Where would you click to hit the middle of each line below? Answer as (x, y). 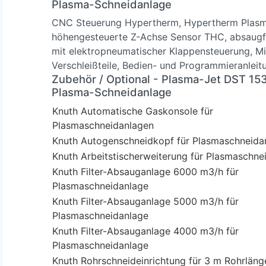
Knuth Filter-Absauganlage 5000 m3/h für (145, 201)
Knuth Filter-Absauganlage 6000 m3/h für (145, 171)
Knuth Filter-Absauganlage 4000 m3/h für (145, 231)
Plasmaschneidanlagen (103, 125)
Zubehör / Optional (101, 79)
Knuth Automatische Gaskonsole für (133, 111)
